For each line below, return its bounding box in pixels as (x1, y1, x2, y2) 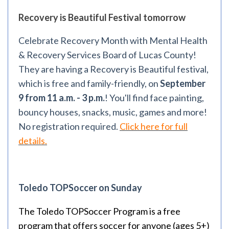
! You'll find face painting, (105, 92, 204, 103)
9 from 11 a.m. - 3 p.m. (18, 92, 105, 103)
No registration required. (18, 121, 120, 132)
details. (18, 135, 47, 146)
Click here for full (120, 121, 188, 132)
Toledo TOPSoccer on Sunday (18, 182, 142, 193)
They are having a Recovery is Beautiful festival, (18, 63, 209, 75)
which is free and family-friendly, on (18, 78, 160, 89)
